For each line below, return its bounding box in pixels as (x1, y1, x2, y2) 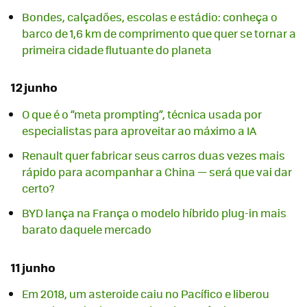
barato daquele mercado (22, 221, 151, 237)
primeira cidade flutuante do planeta (22, 41, 212, 58)
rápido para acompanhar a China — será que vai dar (22, 163, 292, 180)
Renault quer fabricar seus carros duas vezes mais (22, 147, 285, 163)
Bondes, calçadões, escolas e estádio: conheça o (22, 8, 278, 25)
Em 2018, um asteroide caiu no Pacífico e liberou (22, 285, 269, 302)
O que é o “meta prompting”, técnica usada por (22, 106, 262, 122)
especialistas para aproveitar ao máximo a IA (22, 122, 256, 138)
